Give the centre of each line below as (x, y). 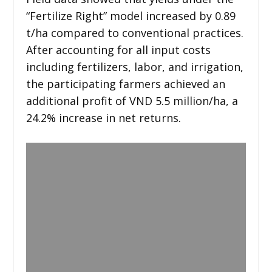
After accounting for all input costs (118, 49)
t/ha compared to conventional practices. (134, 32)
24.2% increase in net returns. (103, 117)
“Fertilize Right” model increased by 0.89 (131, 15)
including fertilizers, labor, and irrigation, (134, 66)
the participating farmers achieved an (125, 83)
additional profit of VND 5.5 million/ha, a (132, 100)
